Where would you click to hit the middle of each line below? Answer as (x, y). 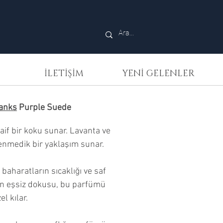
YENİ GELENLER (158, 74)
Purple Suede (44, 108)
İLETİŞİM (64, 74)
